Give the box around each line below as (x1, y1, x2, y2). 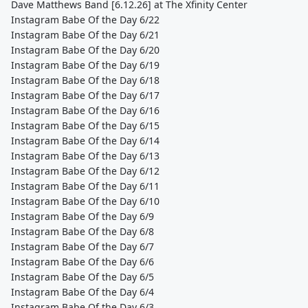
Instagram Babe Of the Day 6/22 (11, 13, 159, 26)
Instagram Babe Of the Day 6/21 (11, 28, 159, 41)
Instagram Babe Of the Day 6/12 (11, 164, 159, 177)
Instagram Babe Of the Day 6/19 (11, 58, 159, 71)
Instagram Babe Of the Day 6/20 (11, 43, 159, 56)
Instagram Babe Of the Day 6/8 (11, 225, 154, 238)
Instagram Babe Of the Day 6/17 (11, 89, 159, 102)
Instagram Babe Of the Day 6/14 (11, 134, 159, 147)
